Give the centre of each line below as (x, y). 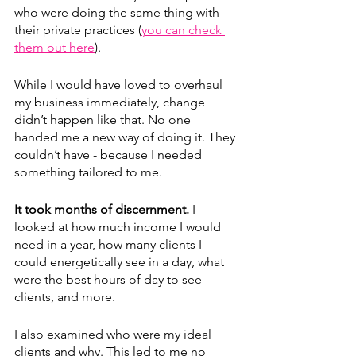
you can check (183, 30)
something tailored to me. (88, 172)
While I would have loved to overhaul (120, 85)
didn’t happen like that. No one (104, 120)
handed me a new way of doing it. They (126, 137)
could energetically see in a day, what (121, 262)
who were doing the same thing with (118, 13)
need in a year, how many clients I (110, 245)
